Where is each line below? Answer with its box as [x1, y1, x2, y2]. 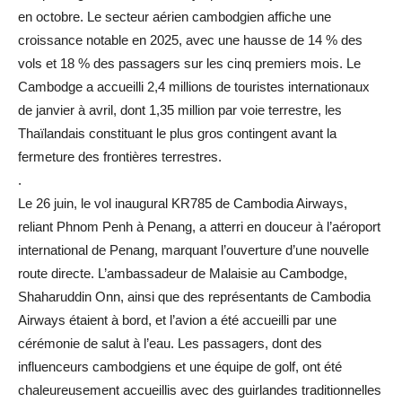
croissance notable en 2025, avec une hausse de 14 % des [18, 31, 363, 48]
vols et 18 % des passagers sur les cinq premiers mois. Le [18, 55, 361, 71]
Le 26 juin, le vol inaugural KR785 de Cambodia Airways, [18, 195, 347, 211]
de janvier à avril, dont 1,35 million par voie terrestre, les [18, 101, 342, 118]
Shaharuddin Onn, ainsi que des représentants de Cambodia [18, 288, 371, 304]
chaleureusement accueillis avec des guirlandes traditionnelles [18, 381, 381, 398]
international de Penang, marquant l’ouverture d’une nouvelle [18, 241, 369, 258]
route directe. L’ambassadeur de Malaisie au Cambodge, [18, 265, 347, 281]
